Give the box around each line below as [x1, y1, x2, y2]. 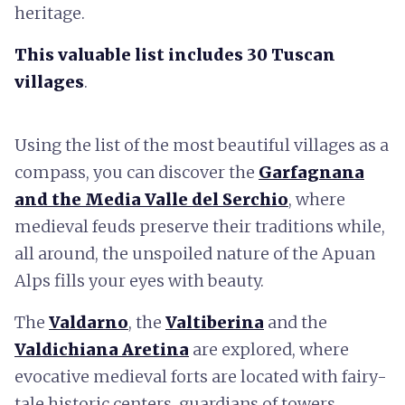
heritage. [14, 3, 85, 24]
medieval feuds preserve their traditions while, [14, 216, 385, 237]
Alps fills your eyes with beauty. [14, 270, 264, 291]
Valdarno [49, 312, 128, 333]
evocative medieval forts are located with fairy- [14, 366, 387, 387]
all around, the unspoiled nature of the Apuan [14, 243, 375, 264]
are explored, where [189, 339, 349, 360]
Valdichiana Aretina [14, 339, 189, 360]
